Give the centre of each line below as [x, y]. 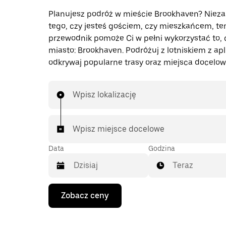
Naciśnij [63, 190]
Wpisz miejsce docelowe [119, 129]
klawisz [62, 199]
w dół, [59, 217]
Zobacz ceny [85, 195]
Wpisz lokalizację [104, 95]
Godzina [162, 148]
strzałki [61, 208]
